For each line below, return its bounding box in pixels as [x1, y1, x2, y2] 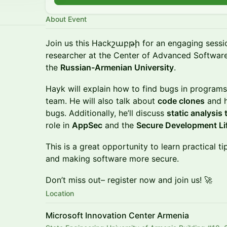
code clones [158, 96, 205, 106]
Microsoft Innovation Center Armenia [46, 210, 189, 220]
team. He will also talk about [46, 96, 158, 106]
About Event [46, 15, 87, 23]
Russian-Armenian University [60, 62, 174, 72]
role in [46, 120, 72, 130]
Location [46, 189, 74, 198]
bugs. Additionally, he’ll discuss [46, 108, 167, 118]
